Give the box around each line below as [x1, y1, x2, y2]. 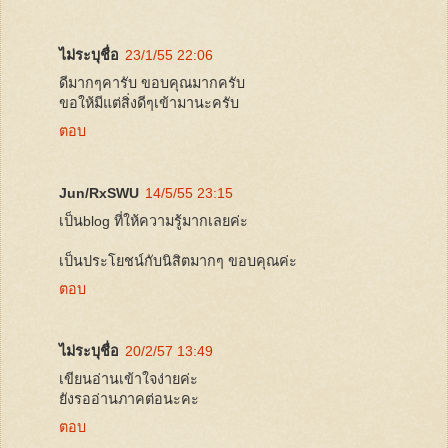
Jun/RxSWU [59, 184, 139, 201]
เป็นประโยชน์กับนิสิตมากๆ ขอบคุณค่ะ [59, 252, 297, 269]
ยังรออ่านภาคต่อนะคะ [59, 390, 199, 407]
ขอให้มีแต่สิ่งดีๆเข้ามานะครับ [59, 94, 239, 111]
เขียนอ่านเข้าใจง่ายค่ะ [59, 370, 198, 387]
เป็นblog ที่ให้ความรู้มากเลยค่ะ [59, 212, 248, 229]
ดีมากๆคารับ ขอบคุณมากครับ [59, 74, 245, 91]
